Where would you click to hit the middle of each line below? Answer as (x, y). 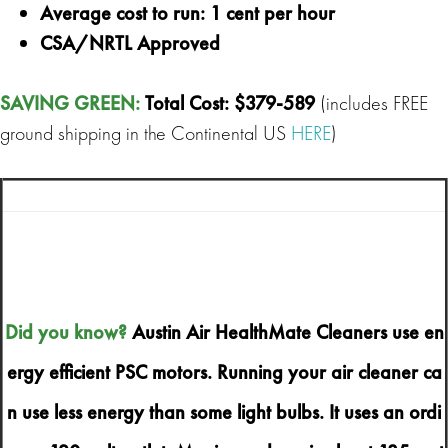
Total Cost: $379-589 (232, 102)
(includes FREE (374, 102)
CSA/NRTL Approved (130, 42)
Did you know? (65, 331)
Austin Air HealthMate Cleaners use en (285, 331)
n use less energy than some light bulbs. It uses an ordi (224, 411)
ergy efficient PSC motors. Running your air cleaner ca (224, 371)
